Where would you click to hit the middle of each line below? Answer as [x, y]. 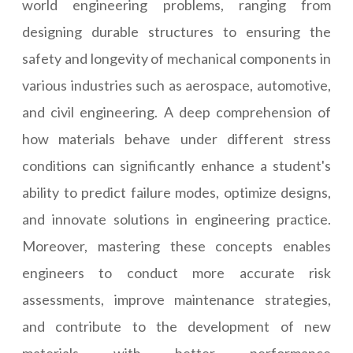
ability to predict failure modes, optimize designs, [176, 192]
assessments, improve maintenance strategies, [176, 299]
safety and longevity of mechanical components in [176, 58]
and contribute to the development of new [176, 326]
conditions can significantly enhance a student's [176, 165]
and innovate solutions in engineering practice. [176, 219]
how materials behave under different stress [176, 139]
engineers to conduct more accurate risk [176, 273]
